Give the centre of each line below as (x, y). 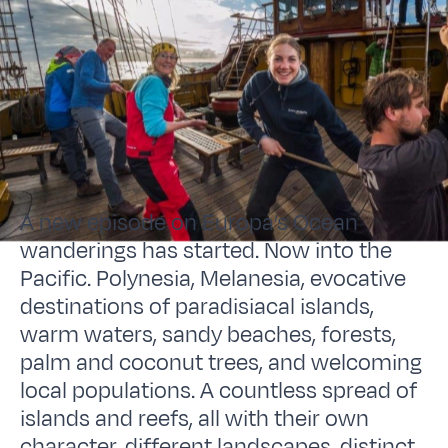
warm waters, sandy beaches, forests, (208, 334)
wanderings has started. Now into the (206, 250)
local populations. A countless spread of (219, 390)
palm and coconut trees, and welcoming (221, 362)
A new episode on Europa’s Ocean (189, 222)
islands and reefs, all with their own (195, 418)
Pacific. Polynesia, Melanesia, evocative (213, 278)
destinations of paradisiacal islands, (197, 306)
